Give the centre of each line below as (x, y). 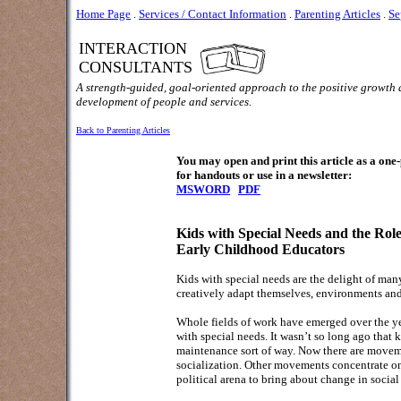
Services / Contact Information (213, 14)
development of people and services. (164, 102)
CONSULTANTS (136, 67)
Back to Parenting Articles (123, 130)
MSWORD (203, 189)
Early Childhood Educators (260, 249)
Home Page (103, 14)
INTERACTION (133, 48)
